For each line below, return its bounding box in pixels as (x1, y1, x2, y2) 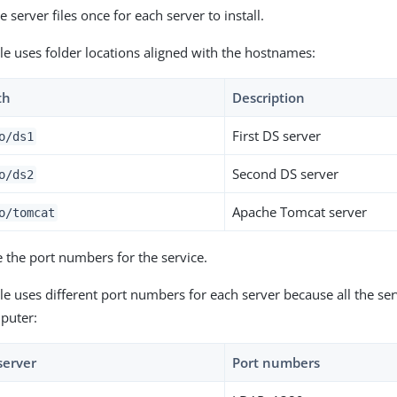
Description (232, 89, 306, 107)
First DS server (232, 127, 322, 145)
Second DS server (232, 165, 339, 183)
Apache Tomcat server (232, 203, 368, 222)
